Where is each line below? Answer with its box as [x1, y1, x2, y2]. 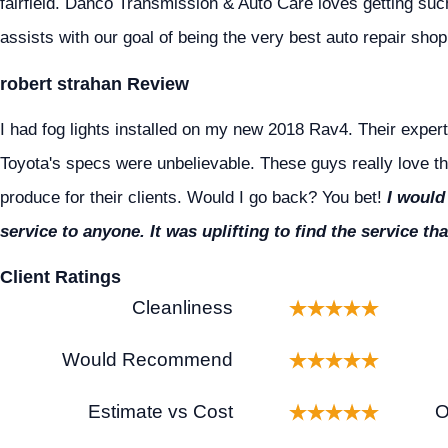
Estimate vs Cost [87, 400, 233, 422]
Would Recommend [61, 348, 233, 370]
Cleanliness [131, 296, 233, 318]
